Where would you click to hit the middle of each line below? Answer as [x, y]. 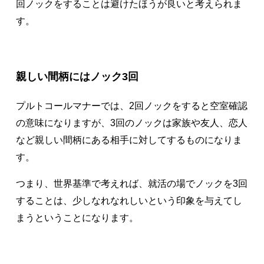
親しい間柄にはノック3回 [77, 76]
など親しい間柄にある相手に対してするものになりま [129, 140]
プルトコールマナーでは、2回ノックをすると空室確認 [131, 106]
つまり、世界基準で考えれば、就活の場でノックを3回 [131, 184]
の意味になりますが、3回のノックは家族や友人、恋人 [131, 123]
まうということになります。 [77, 218]
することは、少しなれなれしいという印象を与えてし [129, 201]
